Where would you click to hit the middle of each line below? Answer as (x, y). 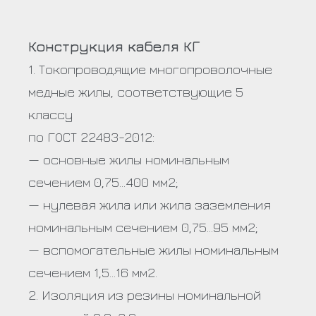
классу (50, 114)
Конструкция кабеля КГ (114, 46)
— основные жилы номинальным (129, 159)
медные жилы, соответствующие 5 (136, 91)
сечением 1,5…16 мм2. (93, 272)
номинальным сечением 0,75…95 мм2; (143, 226)
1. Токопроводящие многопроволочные (150, 68)
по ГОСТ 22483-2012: (91, 136)
